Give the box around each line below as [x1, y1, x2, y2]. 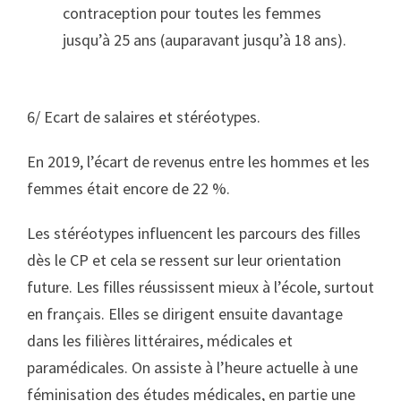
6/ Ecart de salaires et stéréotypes [27, 107, 257, 127]
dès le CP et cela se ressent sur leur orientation [27, 250, 341, 270]
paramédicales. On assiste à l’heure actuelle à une [27, 357, 358, 378]
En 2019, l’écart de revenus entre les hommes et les [27, 151, 370, 172]
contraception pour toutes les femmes [63, 3, 321, 23]
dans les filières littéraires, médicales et [27, 330, 293, 351]
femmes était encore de [27, 178, 192, 199]
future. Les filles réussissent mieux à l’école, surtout [27, 277, 374, 297]
